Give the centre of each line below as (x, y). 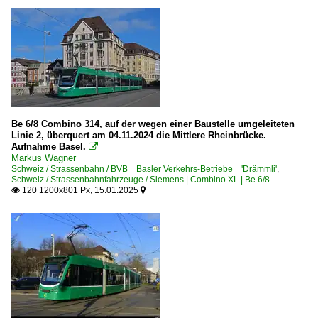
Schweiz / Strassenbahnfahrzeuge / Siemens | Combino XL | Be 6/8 (141, 179)
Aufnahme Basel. (49, 146)
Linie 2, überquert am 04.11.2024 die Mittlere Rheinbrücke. (139, 135)
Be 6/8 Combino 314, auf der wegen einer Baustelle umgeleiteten (153, 124)
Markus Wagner (44, 158)
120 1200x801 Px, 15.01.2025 (80, 190)
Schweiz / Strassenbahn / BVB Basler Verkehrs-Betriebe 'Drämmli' (144, 169)
